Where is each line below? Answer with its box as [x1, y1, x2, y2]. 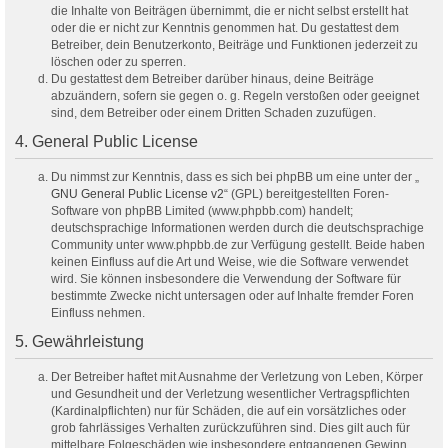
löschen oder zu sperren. [51, 55, 186, 70]
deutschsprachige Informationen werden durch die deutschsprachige [51, 221, 424, 236]
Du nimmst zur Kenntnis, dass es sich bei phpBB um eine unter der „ [51, 170, 419, 185]
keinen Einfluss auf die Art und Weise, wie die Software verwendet [51, 255, 408, 270]
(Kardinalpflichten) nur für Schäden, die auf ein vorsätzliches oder [51, 404, 406, 419]
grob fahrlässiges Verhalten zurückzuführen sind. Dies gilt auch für [51, 421, 410, 436]
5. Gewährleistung [15, 333, 144, 351]
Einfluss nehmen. [51, 306, 145, 321]
